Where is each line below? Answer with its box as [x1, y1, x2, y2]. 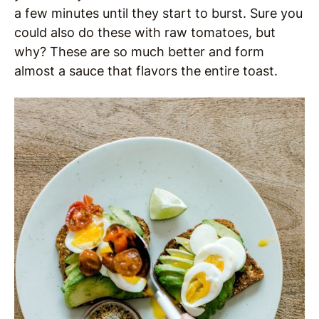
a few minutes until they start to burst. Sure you [14, 5, 303, 21]
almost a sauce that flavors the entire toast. [14, 63, 278, 78]
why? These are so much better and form [14, 43, 264, 59]
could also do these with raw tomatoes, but [14, 24, 276, 40]
